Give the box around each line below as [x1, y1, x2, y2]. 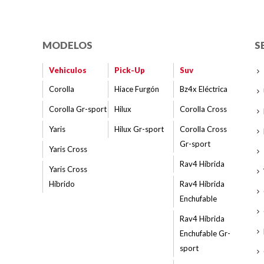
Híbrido [49, 179, 75, 189]
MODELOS [42, 39, 93, 51]
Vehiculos [49, 65, 87, 75]
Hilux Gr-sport [114, 124, 164, 134]
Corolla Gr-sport [49, 104, 107, 114]
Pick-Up [114, 65, 145, 75]
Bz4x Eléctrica [179, 84, 227, 94]
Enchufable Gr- [179, 229, 230, 238]
